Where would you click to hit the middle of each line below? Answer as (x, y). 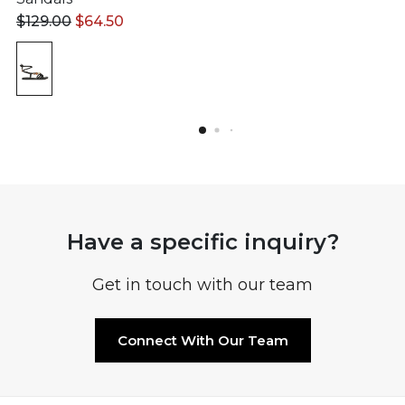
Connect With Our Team (202, 340)
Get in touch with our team (202, 284)
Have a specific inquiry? (202, 241)
